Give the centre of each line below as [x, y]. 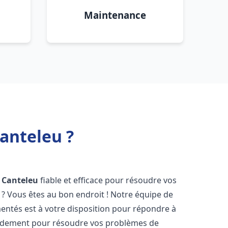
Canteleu [20, 180]
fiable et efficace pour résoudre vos [108, 180]
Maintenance [115, 15]
